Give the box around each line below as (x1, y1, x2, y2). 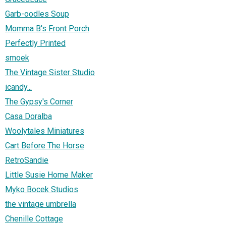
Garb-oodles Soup (5, 9, 69, 19)
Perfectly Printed (5, 38, 66, 48)
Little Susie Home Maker (5, 170, 93, 180)
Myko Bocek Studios (5, 185, 78, 195)
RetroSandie (5, 155, 48, 165)
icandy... (5, 82, 32, 92)
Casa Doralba (5, 111, 52, 122)
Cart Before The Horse (5, 141, 84, 151)
